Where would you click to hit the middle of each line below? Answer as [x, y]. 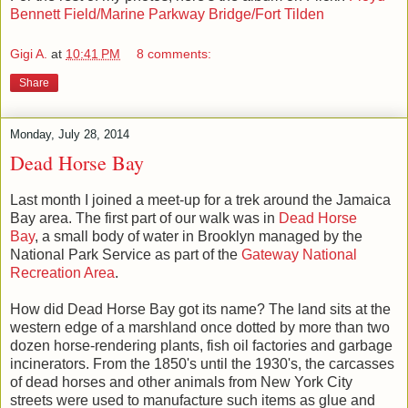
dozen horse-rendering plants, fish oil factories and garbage [201, 345]
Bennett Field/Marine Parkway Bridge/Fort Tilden [167, 15]
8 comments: [174, 53]
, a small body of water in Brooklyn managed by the [199, 236]
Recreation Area [62, 272]
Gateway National [299, 254]
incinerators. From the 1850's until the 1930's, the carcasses [202, 363]
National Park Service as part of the [126, 254]
